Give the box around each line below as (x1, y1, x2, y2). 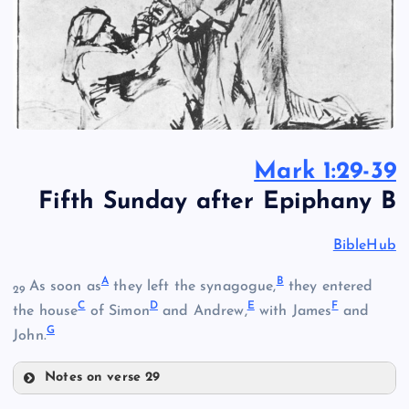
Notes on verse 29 (45, 370, 161, 384)
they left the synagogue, (109, 278, 277, 294)
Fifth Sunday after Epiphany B (37, 190, 396, 215)
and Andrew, (157, 303, 247, 319)
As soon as (28, 278, 101, 294)
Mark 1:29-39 (254, 160, 396, 185)
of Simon (85, 303, 150, 319)
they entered (283, 278, 373, 294)
